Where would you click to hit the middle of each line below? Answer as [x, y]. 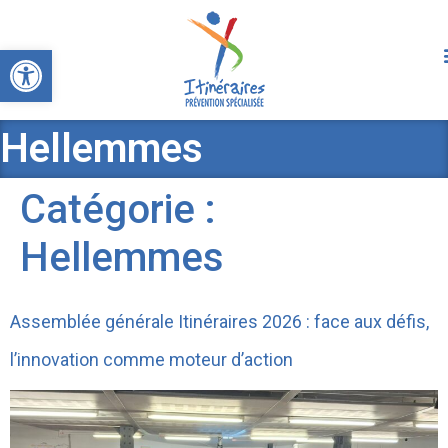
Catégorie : [118, 209]
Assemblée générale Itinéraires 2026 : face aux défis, [219, 321]
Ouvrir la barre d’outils [57, 59]
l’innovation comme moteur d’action [151, 359]
